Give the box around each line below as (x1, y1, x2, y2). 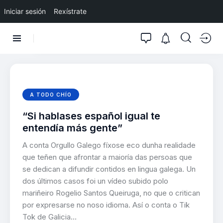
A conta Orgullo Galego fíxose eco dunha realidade (22, 140, 196, 150)
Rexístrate (54, 7, 87, 15)
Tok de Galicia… (22, 212, 77, 222)
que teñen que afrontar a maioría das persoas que (22, 152, 192, 162)
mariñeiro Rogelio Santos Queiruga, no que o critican (22, 188, 200, 198)
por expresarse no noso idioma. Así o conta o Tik (22, 200, 190, 210)
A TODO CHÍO (30, 91, 72, 98)
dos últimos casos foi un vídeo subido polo (22, 176, 168, 186)
